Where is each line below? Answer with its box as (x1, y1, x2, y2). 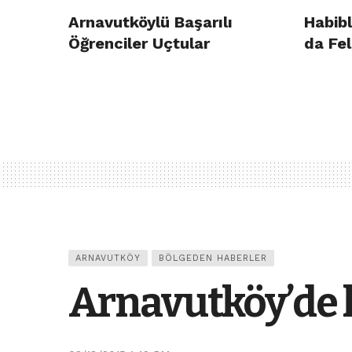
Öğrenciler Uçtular (68, 34, 210, 53)
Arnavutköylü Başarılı (68, 13, 233, 32)
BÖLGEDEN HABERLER (159, 253, 267, 264)
